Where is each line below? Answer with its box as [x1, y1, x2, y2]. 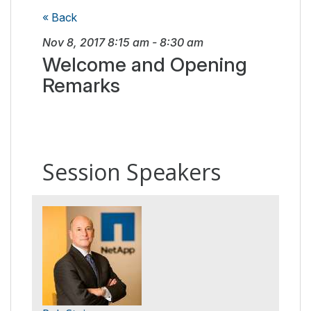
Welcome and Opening [42, 53, 247, 77]
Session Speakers [42, 157, 221, 187]
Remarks [42, 74, 120, 98]
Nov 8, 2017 [42, 35, 105, 50]
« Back [42, 10, 77, 25]
